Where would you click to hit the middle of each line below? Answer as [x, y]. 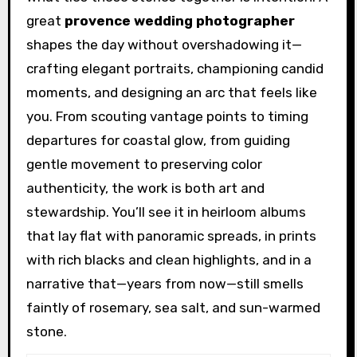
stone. [46, 332]
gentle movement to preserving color [144, 165]
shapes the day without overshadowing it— [164, 45]
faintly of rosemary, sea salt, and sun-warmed [173, 308]
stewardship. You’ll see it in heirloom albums [166, 212]
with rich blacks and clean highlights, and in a [169, 260]
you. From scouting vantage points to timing [167, 117]
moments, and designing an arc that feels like [171, 93]
